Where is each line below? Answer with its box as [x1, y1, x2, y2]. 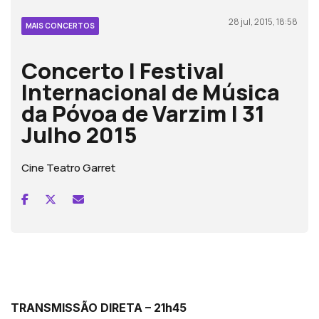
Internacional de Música [21, 76, 280, 107]
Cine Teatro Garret [21, 159, 115, 175]
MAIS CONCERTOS [26, 20, 95, 31]
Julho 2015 [21, 119, 137, 150]
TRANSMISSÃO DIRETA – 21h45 [11, 300, 187, 315]
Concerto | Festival [21, 55, 224, 85]
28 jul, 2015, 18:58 [229, 15, 298, 28]
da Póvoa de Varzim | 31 [21, 98, 265, 128]
